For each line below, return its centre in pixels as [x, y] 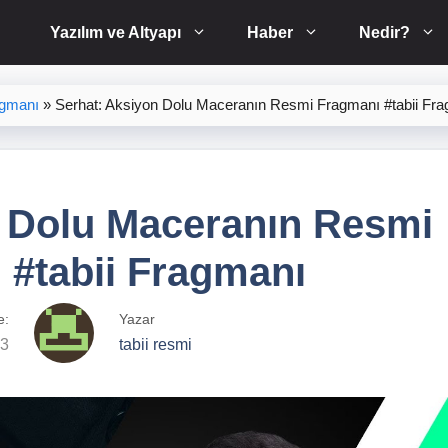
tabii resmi [155, 345]
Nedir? [384, 32]
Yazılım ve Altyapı [115, 32]
